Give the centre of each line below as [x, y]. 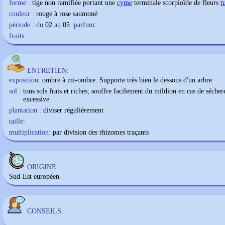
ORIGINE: [43, 167]
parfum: [85, 25]
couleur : [22, 14]
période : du [26, 25]
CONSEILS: [45, 211]
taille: [17, 121]
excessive [36, 99]
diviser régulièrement [73, 110]
